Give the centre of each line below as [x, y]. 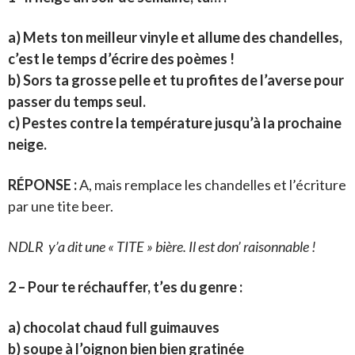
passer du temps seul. [77, 102]
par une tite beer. [61, 206]
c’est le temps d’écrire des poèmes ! [121, 59]
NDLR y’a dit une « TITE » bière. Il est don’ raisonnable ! [162, 247]
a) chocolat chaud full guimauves [114, 328]
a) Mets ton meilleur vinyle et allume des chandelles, [175, 38]
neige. [27, 145]
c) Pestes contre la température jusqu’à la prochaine [175, 123]
